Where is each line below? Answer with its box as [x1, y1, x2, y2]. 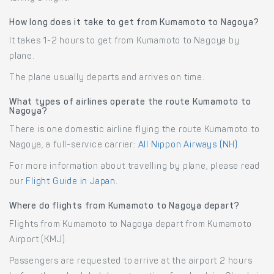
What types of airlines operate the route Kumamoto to [9, 98, 251, 108]
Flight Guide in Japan [26, 178, 116, 187]
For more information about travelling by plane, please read [9, 163, 261, 172]
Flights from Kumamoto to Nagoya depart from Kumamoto [9, 221, 252, 230]
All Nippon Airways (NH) [138, 141, 239, 150]
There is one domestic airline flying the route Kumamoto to [9, 126, 260, 135]
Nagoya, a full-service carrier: [9, 141, 138, 150]
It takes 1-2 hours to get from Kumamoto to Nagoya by [9, 37, 240, 46]
